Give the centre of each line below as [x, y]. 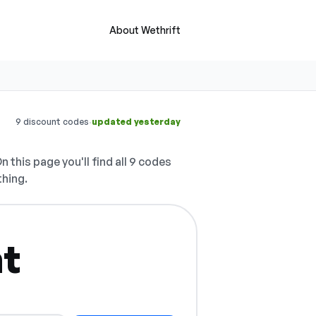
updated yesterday [136, 122]
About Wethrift [145, 30]
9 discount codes [52, 122]
